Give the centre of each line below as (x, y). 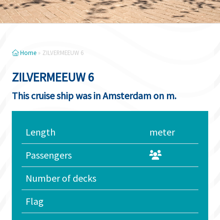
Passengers (49, 155)
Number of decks (61, 178)
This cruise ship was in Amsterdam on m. (94, 96)
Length (41, 132)
